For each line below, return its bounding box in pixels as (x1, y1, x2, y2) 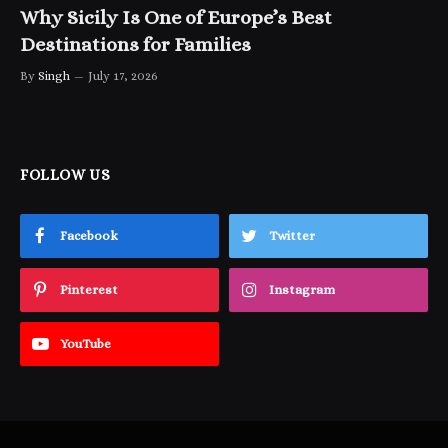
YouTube (60, 335, 111, 351)
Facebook (60, 227, 118, 243)
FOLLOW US (20, 165, 111, 184)
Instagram (269, 281, 335, 297)
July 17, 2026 (88, 68, 158, 83)
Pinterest (60, 281, 118, 297)
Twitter (269, 227, 315, 243)
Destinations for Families (20, 32, 251, 56)
